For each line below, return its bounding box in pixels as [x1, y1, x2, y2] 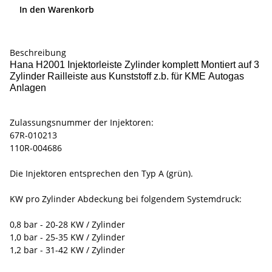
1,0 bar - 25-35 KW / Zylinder [10, 231, 125, 243]
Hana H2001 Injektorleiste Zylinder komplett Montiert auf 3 [10, 59, 259, 70]
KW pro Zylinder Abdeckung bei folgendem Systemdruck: [10, 193, 242, 205]
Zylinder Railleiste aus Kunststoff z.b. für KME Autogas [10, 71, 244, 82]
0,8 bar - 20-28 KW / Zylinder [10, 219, 125, 231]
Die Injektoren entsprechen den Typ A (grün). [10, 168, 193, 180]
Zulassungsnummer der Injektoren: [10, 117, 156, 129]
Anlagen [10, 83, 49, 93]
